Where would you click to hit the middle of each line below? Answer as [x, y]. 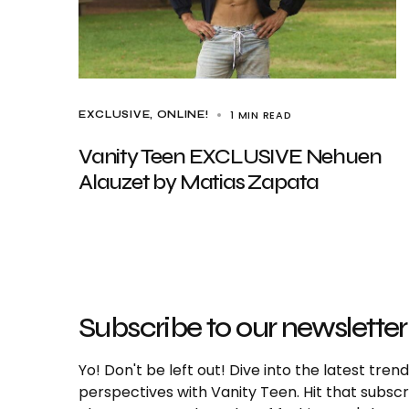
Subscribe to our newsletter [243, 327]
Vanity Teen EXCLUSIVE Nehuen [230, 157]
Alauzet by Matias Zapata [199, 182]
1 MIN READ [261, 115]
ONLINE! [183, 115]
